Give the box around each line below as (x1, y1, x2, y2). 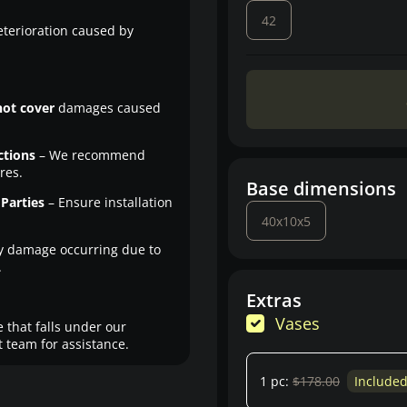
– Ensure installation (44, 194, 173, 211)
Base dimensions (246, 176, 396, 201)
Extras (246, 288, 302, 313)
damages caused (54, 99, 161, 116)
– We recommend (35, 146, 145, 164)
